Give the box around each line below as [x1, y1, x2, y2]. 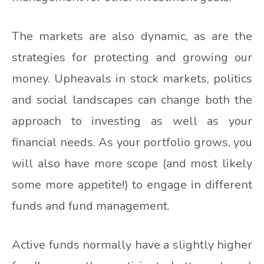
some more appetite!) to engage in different [12, 176, 252, 193]
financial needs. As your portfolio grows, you [12, 134, 252, 150]
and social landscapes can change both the [12, 91, 252, 108]
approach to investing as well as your [12, 113, 252, 129]
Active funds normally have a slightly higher [12, 236, 252, 253]
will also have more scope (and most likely [12, 155, 252, 171]
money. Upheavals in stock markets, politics [12, 70, 252, 87]
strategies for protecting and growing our [12, 49, 252, 65]
